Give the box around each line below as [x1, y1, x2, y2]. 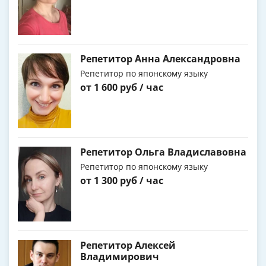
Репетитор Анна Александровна [80, 52, 240, 66]
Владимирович [80, 250, 159, 264]
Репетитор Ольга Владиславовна [80, 145, 246, 159]
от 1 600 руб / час [80, 81, 163, 94]
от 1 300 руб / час [80, 174, 163, 188]
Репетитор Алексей [80, 239, 176, 252]
